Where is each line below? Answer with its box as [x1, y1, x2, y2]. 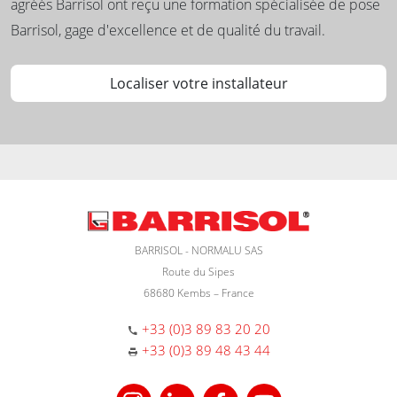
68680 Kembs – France [143, 284, 254, 300]
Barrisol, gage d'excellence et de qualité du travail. [11, 20, 325, 41]
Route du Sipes [162, 263, 235, 279]
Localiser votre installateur [109, 74, 288, 94]
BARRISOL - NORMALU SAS [134, 242, 263, 258]
